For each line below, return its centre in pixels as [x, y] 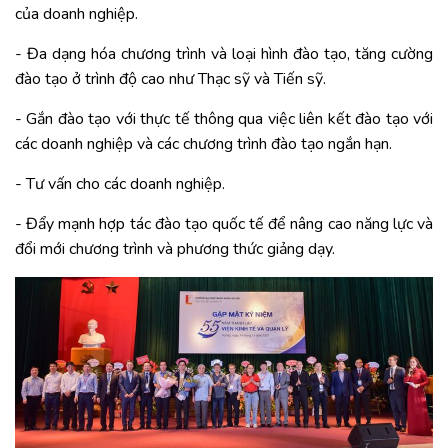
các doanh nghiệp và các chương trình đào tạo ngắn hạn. [203, 144]
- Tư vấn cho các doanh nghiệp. [120, 184]
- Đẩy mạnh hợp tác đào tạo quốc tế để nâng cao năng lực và [224, 224]
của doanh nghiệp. [76, 14]
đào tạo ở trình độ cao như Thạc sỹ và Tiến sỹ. [170, 79]
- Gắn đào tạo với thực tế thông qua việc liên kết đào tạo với [224, 119]
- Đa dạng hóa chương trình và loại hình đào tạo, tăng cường [224, 54]
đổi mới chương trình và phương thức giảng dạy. [175, 249]
